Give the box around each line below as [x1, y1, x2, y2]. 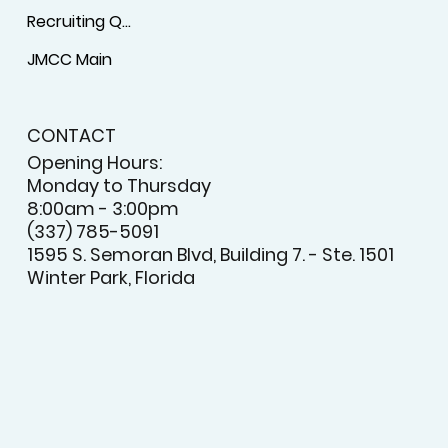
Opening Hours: [27, 149, 163, 175]
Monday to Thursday [27, 172, 212, 198]
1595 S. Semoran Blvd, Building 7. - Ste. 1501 [27, 241, 395, 267]
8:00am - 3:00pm [27, 195, 180, 221]
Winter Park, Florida [27, 264, 196, 290]
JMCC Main [27, 47, 113, 71]
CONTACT [27, 123, 117, 149]
